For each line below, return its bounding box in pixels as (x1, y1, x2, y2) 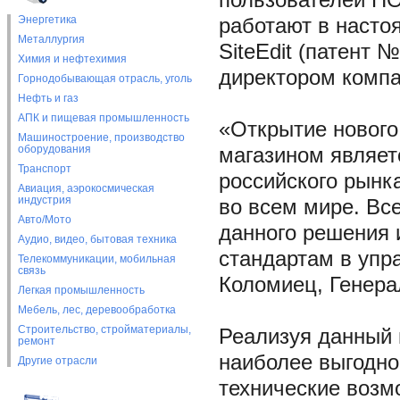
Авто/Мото (17, 213, 71, 226)
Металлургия (17, 33, 85, 46)
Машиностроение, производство (17, 131, 185, 144)
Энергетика (17, 13, 77, 26)
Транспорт (17, 162, 71, 175)
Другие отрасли (17, 354, 97, 367)
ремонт (17, 335, 55, 347)
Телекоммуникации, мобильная (17, 253, 176, 265)
